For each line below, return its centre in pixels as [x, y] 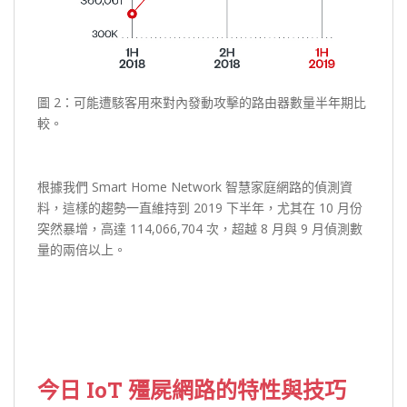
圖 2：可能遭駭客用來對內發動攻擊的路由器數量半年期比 [202, 102]
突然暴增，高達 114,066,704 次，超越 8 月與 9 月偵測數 [200, 228]
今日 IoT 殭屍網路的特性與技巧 [192, 389]
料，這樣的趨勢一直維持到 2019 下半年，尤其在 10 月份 [200, 207]
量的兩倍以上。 [82, 249]
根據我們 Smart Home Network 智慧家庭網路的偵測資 [195, 186]
